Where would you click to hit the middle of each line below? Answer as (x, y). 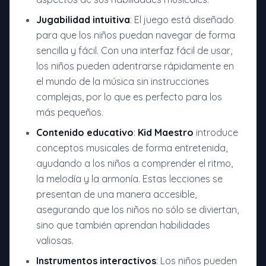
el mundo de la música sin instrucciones (123, 82)
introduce (216, 133)
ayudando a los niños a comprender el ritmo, (134, 164)
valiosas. (55, 241)
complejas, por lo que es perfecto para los (129, 97)
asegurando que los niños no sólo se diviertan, (137, 210)
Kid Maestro (166, 133)
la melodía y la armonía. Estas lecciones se (129, 179)
